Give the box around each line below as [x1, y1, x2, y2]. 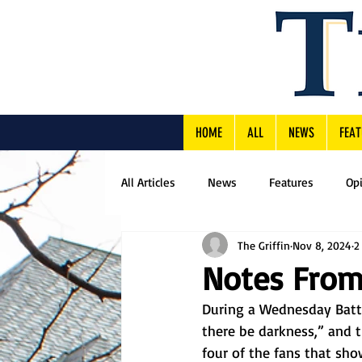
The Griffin [238, 238, 290, 252]
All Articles [121, 175, 175, 190]
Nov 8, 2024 [293, 238, 351, 252]
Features [269, 175, 314, 190]
